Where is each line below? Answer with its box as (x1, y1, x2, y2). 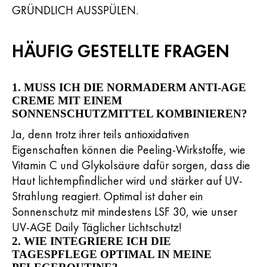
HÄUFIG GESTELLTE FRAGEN (12, 40, 229, 63)
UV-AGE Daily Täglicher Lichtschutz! (12, 219, 182, 235)
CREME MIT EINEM (12, 94, 122, 107)
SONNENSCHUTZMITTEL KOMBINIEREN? (12, 107, 247, 120)
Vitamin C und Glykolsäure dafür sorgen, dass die (12, 157, 250, 173)
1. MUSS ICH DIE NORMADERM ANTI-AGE (12, 81, 246, 94)
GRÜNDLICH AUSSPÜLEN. (12, 2, 138, 18)
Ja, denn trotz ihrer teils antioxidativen (12, 126, 190, 142)
